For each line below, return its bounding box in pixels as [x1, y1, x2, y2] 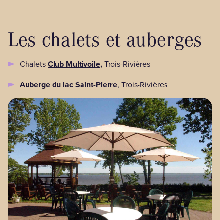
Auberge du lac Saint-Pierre [20, 79, 117, 90]
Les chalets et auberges [8, 26, 203, 52]
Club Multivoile [48, 58, 100, 70]
